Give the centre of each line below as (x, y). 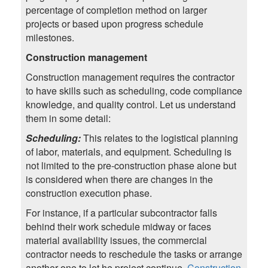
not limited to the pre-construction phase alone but (131, 166)
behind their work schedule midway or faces (118, 227)
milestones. (50, 38)
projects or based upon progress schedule (114, 24)
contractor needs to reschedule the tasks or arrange (134, 254)
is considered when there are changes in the (119, 179)
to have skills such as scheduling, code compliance (134, 91)
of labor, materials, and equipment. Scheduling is (128, 152)
